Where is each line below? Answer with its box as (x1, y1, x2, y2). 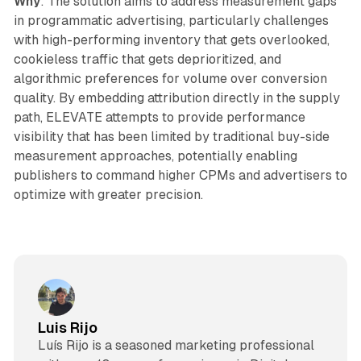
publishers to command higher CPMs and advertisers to (13, 168, 347, 184)
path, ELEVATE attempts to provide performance (13, 110, 305, 126)
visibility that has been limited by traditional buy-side (13, 129, 330, 145)
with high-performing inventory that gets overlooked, (13, 32, 330, 48)
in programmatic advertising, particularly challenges (13, 13, 329, 29)
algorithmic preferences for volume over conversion (13, 71, 327, 87)
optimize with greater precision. (13, 187, 203, 203)
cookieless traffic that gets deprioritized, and (13, 52, 281, 68)
